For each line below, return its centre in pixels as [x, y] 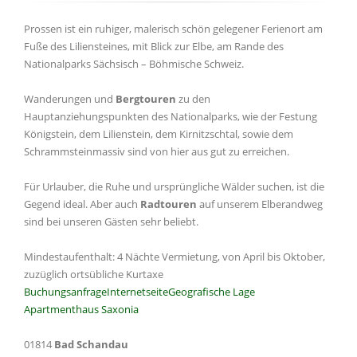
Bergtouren [146, 99]
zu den [193, 99]
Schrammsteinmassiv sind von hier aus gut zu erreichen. [157, 151]
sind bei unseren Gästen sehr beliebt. [111, 222]
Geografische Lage [212, 292]
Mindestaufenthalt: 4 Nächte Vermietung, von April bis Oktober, [175, 257]
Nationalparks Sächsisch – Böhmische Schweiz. [134, 64]
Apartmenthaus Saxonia [81, 309]
